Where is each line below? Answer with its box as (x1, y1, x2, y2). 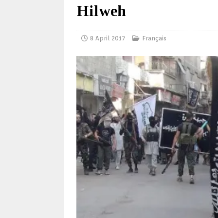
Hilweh (76, 2, 126, 19)
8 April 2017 (90, 35, 126, 42)
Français (142, 35, 166, 42)
